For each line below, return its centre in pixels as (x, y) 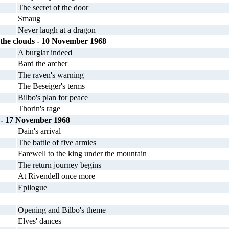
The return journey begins (60, 165)
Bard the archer (43, 64)
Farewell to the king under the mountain (82, 154)
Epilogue (32, 187)
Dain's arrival (39, 131)
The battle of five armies (57, 142)
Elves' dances (40, 221)
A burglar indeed (45, 52)
